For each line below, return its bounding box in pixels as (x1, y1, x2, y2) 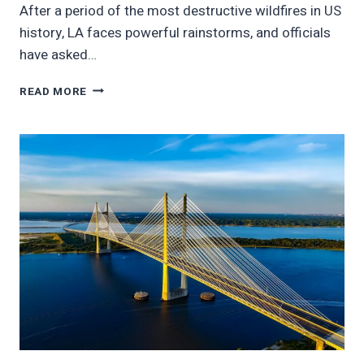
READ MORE (19, 83, 88, 100)
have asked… (19, 44, 97, 65)
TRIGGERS (86, 129, 147, 146)
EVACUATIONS (86, 146, 170, 163)
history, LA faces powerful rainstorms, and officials (19, 22, 331, 43)
